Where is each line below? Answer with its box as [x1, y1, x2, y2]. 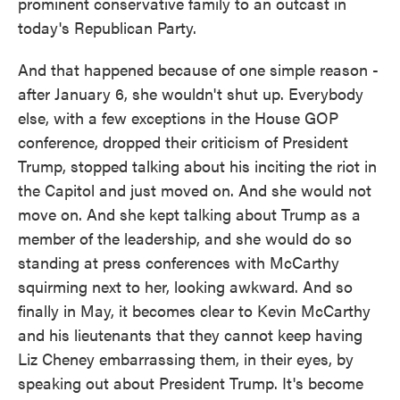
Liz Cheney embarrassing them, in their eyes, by [18, 347, 354, 370]
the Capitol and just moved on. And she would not [18, 179, 371, 201]
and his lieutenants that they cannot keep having [18, 323, 362, 346]
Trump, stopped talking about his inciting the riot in [18, 154, 377, 177]
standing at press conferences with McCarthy [18, 251, 339, 273]
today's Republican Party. [18, 16, 196, 38]
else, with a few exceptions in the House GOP [18, 106, 338, 129]
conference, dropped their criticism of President [18, 130, 348, 153]
